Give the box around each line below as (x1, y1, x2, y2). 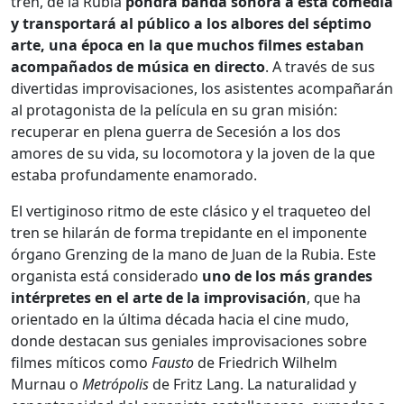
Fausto (151, 352, 194, 372)
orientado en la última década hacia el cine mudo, (11, 308, 349, 329)
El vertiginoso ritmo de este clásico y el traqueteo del (11, 200, 371, 221)
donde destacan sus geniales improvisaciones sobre (11, 330, 367, 351)
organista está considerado (11, 265, 202, 286)
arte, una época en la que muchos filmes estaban (11, 34, 364, 55)
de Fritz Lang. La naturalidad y (149, 373, 356, 394)
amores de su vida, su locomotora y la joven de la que (11, 142, 375, 163)
